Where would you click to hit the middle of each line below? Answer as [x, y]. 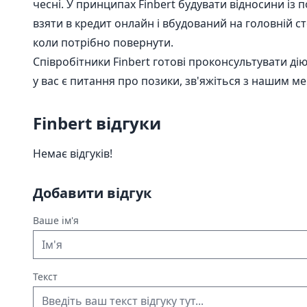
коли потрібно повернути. [103, 42]
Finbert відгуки [97, 123]
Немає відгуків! [73, 153]
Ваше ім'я [56, 220]
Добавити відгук [92, 193]
